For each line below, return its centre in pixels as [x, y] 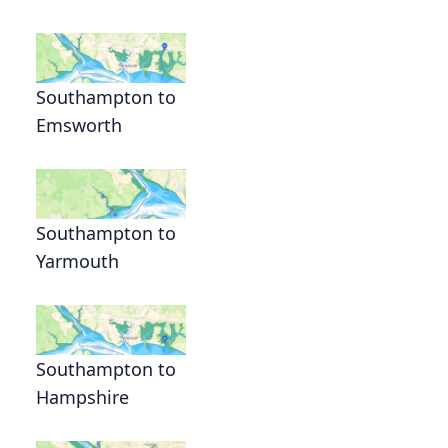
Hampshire [82, 396]
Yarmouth [77, 260]
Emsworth [79, 124]
